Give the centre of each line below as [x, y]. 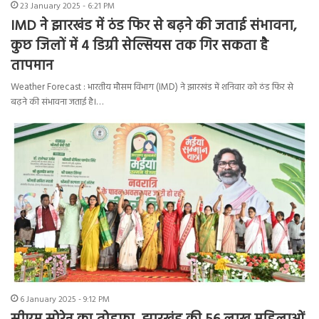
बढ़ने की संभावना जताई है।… [57, 103]
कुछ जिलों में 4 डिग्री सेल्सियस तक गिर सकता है [140, 47]
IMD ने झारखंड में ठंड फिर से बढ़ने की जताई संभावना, [154, 27]
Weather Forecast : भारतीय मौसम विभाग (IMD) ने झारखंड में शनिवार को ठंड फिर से [152, 88]
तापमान [32, 67]
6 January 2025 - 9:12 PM [65, 300]
